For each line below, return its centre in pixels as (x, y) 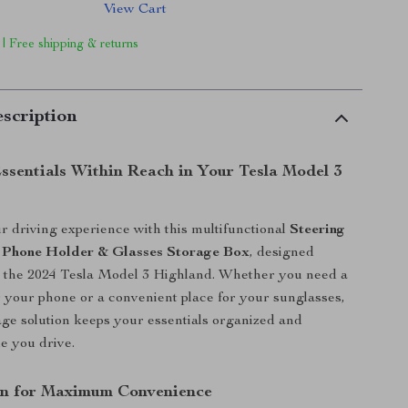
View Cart (135, 10)
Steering (318, 230)
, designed (282, 253)
